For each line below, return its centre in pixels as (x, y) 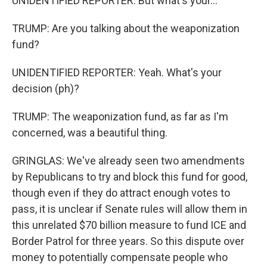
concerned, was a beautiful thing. (90, 133)
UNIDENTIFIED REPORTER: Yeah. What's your (117, 72)
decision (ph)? (46, 89)
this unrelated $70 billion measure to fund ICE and (129, 225)
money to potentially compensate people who (120, 257)
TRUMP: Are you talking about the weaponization (126, 28)
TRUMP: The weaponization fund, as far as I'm (120, 117)
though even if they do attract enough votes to (121, 193)
